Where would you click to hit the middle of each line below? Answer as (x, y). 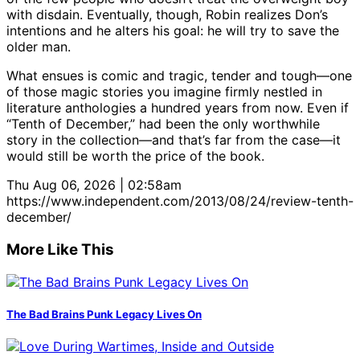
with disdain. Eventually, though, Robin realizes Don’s (167, 15)
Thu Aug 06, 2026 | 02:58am (94, 185)
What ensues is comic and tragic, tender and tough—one (179, 76)
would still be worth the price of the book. (135, 156)
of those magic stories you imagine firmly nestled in (164, 92)
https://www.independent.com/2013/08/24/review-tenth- (180, 201)
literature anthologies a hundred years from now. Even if (178, 108)
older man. (39, 47)
